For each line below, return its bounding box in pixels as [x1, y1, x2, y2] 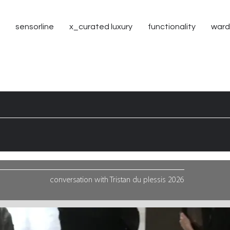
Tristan [110, 176, 130, 184]
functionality [148, 23, 196, 31]
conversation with [50, 176, 110, 184]
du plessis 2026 [130, 176, 184, 184]
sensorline [15, 23, 54, 31]
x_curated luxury [69, 23, 132, 31]
